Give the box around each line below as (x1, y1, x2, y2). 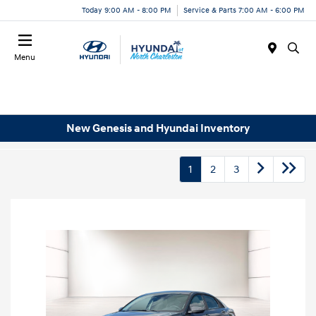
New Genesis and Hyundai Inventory (66, 121, 250, 135)
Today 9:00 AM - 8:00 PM (82, 5, 171, 15)
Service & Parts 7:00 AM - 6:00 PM (183, 5, 305, 15)
